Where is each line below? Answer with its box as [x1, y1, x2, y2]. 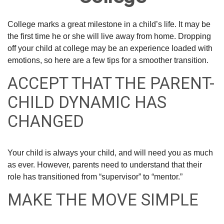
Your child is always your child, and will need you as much [7, 148, 213, 157]
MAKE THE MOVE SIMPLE [7, 190, 198, 210]
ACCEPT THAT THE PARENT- [7, 74, 214, 93]
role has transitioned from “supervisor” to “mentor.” [7, 172, 182, 181]
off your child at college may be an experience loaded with [7, 44, 212, 52]
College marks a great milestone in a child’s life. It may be [7, 20, 210, 28]
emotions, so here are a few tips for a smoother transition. [7, 56, 208, 64]
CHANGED [7, 112, 84, 131]
